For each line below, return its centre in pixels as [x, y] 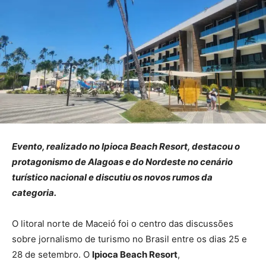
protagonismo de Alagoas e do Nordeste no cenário [122, 162]
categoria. [34, 193]
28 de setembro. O [52, 255]
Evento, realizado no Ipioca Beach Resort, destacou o [126, 147]
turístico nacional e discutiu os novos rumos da [112, 178]
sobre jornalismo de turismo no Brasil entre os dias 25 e [129, 239]
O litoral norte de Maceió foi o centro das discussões [123, 224]
